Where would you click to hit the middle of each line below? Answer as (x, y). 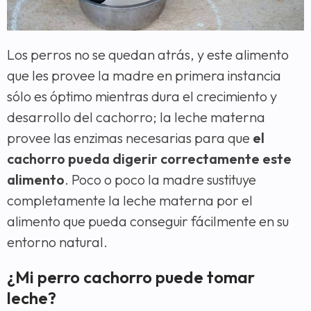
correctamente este (226, 159)
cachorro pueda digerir (82, 159)
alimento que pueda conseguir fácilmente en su (148, 221)
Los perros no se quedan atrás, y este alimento (148, 55)
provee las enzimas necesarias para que (130, 138)
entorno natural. (57, 242)
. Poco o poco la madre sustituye (160, 180)
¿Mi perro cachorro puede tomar (131, 277)
